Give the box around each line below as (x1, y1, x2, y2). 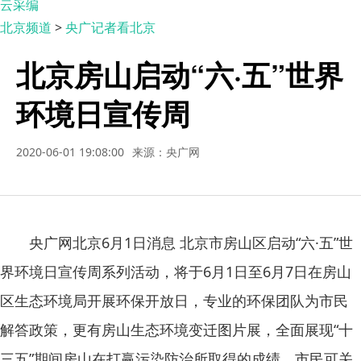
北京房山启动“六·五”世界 (16, 53, 343, 95)
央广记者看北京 (65, 19, 156, 36)
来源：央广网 (132, 144, 200, 160)
